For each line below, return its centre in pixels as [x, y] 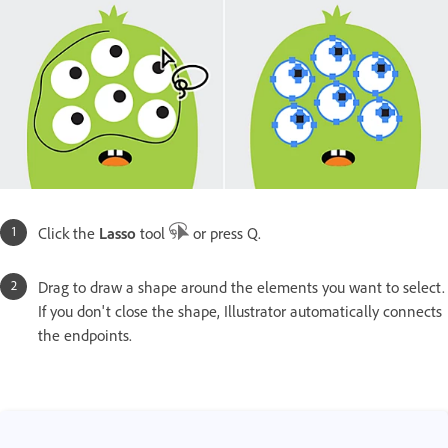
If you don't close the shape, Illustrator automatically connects [240, 311]
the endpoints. [85, 335]
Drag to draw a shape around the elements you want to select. [241, 287]
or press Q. [225, 233]
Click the [68, 233]
